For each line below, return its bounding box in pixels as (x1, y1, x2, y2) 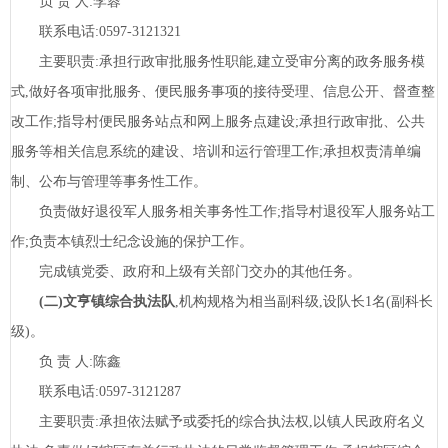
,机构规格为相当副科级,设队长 (175, 294, 365, 310)
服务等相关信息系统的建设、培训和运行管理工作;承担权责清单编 (11, 144, 421, 160)
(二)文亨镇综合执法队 (39, 294, 175, 310)
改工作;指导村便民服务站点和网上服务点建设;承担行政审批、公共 (11, 114, 425, 130)
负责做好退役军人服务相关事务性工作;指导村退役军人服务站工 (11, 204, 435, 220)
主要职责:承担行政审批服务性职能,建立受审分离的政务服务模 (11, 54, 425, 70)
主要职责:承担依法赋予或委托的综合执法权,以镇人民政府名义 (11, 414, 425, 430)
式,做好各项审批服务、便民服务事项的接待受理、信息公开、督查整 (11, 84, 435, 100)
